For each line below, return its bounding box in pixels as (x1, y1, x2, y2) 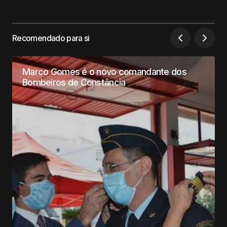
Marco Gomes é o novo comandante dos (22, 66, 186, 77)
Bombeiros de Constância (22, 77, 126, 88)
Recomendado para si (12, 32, 90, 43)
